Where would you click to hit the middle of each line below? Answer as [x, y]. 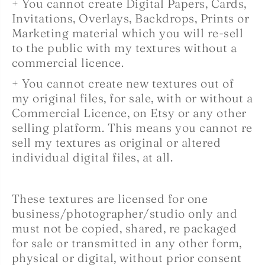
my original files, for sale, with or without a [132, 98]
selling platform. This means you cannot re [132, 127]
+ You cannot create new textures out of [123, 83]
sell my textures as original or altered [117, 142]
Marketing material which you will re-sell [128, 33]
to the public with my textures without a [125, 48]
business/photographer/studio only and [125, 213]
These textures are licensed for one [110, 198]
